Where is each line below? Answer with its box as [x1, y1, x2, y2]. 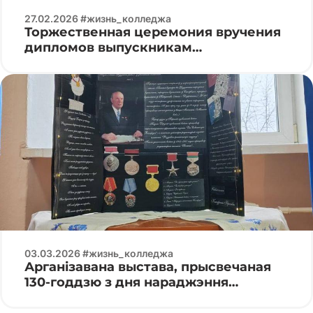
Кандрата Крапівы [24, 289, 148, 305]
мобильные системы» [24, 70, 175, 86]
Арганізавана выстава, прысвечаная [24, 259, 271, 275]
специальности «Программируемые [24, 54, 275, 71]
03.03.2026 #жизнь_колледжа [24, 247, 173, 259]
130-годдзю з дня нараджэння [24, 274, 228, 290]
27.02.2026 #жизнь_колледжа [24, 12, 171, 24]
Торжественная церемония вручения [24, 24, 281, 40]
